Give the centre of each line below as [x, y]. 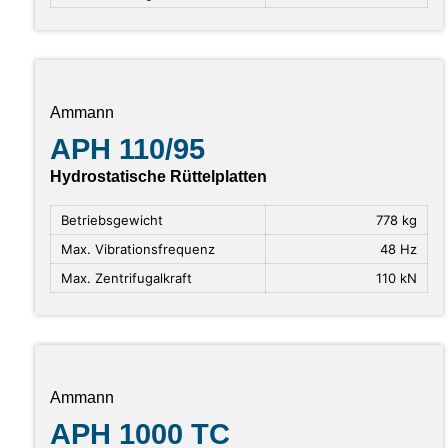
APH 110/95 [127, 149]
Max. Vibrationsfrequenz [138, 249]
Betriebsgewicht [112, 220]
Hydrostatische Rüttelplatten [158, 177]
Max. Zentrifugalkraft [126, 278]
